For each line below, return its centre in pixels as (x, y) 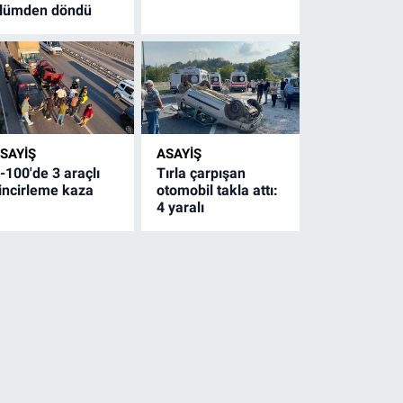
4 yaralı (181, 207)
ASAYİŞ (179, 153)
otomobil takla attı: (218, 190)
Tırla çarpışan (201, 173)
